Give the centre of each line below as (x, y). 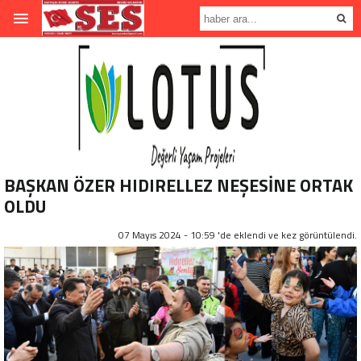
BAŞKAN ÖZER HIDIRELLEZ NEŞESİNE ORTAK (178, 185)
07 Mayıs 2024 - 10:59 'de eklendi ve (200, 235)
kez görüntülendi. (319, 235)
